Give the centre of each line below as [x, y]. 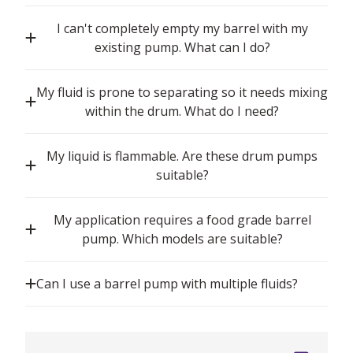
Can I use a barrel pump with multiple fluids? [167, 284]
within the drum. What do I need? [182, 111]
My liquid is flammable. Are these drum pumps [182, 156]
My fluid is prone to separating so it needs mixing [182, 93]
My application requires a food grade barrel [182, 220]
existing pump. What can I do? [182, 48]
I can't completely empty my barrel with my [182, 29]
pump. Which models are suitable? [182, 239]
